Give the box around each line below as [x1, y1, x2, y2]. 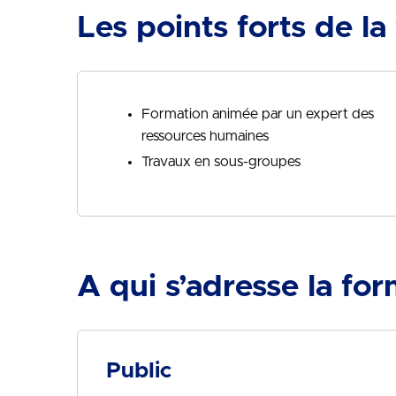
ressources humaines [141, 129, 269, 143]
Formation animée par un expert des [141, 107, 374, 121]
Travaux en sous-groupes [141, 155, 301, 169]
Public [106, 360, 171, 382]
